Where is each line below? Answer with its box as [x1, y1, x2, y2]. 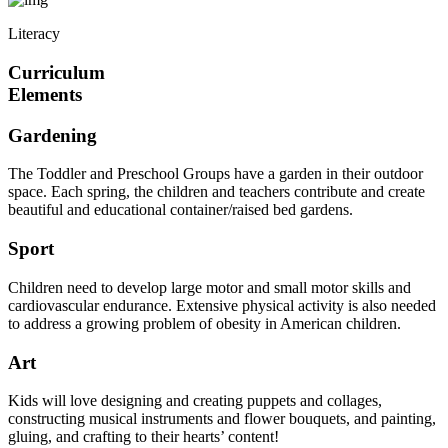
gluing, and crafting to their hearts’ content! [8, 428, 279, 446]
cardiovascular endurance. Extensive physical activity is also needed [8, 296, 436, 314]
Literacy [8, 25, 60, 43]
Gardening [8, 124, 97, 146]
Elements [8, 84, 82, 106]
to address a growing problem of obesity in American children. [8, 314, 401, 332]
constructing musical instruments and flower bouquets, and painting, [8, 410, 436, 428]
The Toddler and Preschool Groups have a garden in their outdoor [8, 165, 423, 183]
